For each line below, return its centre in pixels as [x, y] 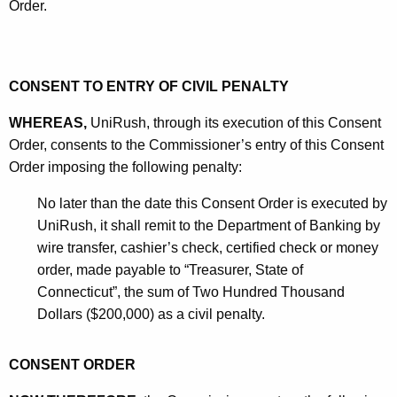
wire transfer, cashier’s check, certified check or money [208, 248]
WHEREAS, [48, 123]
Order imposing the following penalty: [125, 167]
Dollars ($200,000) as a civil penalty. [151, 315]
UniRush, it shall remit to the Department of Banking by [209, 226]
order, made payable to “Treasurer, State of [170, 270]
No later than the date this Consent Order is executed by [212, 204]
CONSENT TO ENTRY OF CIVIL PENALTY [149, 87]
